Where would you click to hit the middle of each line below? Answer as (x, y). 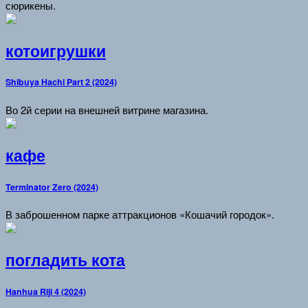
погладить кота (65, 260)
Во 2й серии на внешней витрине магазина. (107, 110)
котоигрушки (56, 51)
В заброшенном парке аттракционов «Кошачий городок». (140, 214)
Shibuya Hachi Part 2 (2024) (61, 82)
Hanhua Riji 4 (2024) (46, 291)
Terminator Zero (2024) (52, 187)
